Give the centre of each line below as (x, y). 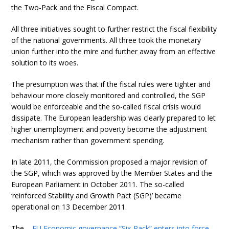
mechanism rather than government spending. (88, 140)
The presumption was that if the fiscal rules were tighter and (111, 84)
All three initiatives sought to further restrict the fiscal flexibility (114, 29)
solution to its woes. (45, 63)
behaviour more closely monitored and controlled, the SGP (109, 95)
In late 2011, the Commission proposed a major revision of (109, 162)
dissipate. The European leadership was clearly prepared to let (114, 118)
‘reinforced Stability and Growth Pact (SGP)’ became (97, 196)
